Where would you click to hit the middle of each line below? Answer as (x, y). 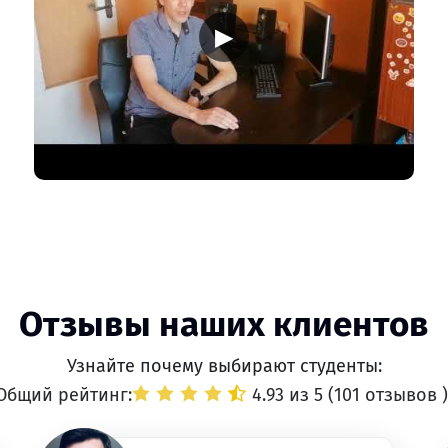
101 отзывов (387, 395)
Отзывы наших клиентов (224, 324)
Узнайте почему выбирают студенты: (224, 366)
